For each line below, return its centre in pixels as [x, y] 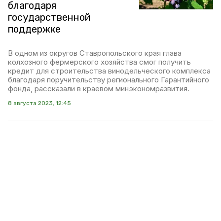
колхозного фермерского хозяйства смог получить [99, 62]
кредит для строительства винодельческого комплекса [109, 71]
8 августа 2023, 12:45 [39, 103]
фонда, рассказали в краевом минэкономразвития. [99, 89]
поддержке [34, 29]
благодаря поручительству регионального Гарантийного [109, 80]
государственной [49, 17]
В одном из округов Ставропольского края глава [95, 53]
